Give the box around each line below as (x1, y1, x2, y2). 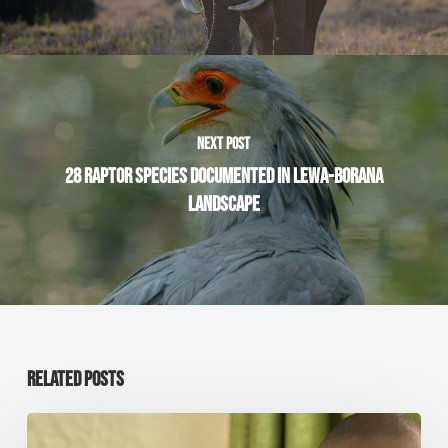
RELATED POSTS (26, 366, 124, 390)
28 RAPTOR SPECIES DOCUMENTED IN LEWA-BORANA (64, 164, 383, 188)
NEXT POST (197, 134, 251, 153)
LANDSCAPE (187, 192, 260, 216)
